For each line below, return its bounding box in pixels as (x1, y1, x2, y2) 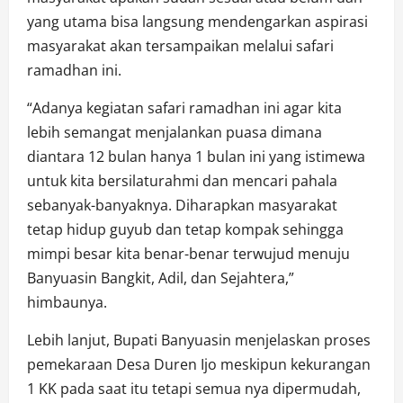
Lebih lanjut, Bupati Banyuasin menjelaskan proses (27, 329, 371, 350)
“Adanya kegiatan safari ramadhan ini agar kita (27, 97, 342, 118)
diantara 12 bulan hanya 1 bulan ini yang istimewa (27, 146, 365, 166)
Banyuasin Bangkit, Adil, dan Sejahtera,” (27, 267, 294, 288)
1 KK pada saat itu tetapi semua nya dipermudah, (27, 378, 361, 399)
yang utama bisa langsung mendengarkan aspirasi (27, 11, 368, 31)
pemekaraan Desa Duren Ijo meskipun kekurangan (27, 354, 371, 374)
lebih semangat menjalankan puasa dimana (27, 121, 322, 142)
